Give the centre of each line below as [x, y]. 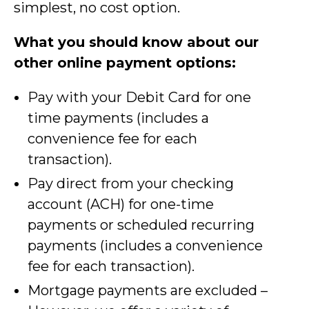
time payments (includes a [118, 118]
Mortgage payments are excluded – [148, 291]
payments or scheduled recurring [141, 225]
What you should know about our [136, 42]
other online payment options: [125, 63]
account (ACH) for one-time [121, 205]
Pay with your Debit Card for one [139, 98]
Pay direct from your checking [131, 184]
